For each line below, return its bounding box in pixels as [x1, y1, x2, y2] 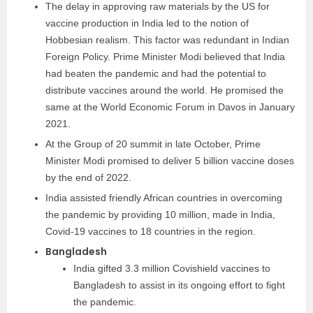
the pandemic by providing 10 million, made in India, [45, 209, 275, 220]
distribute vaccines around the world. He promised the [45, 85, 284, 96]
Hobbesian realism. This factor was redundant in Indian [45, 34, 289, 45]
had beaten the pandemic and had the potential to [45, 68, 266, 79]
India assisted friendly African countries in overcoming [45, 192, 282, 203]
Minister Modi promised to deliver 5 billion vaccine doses [45, 155, 294, 166]
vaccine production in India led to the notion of [45, 17, 249, 29]
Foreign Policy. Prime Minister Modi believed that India [45, 51, 285, 62]
